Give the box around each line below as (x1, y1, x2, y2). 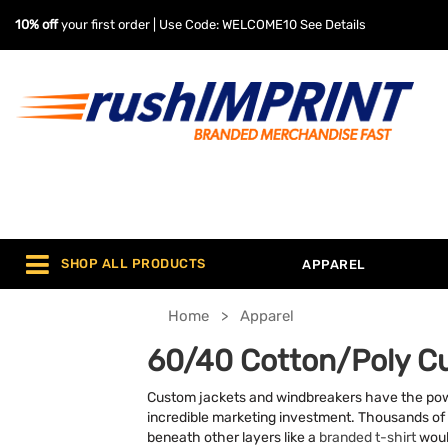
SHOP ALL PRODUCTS (61, 256, 206, 272)
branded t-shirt (319, 429, 416, 445)
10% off (15, 17, 58, 32)
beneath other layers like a (147, 429, 319, 445)
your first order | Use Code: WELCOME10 (58, 17, 300, 32)
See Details (300, 17, 366, 32)
